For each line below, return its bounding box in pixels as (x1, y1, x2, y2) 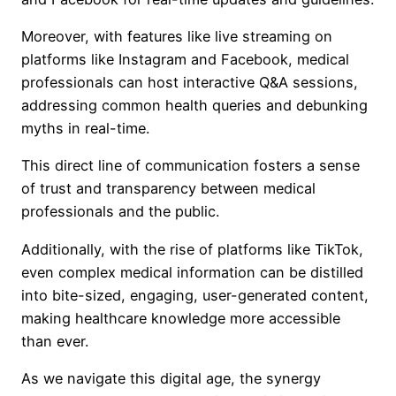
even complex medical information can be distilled (21, 263, 363, 281)
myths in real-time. (21, 119, 149, 138)
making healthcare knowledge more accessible (21, 308, 340, 327)
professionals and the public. (21, 202, 219, 221)
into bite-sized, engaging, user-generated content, (21, 286, 369, 304)
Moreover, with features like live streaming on (21, 27, 332, 46)
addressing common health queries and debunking (21, 96, 368, 115)
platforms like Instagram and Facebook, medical (21, 50, 349, 69)
